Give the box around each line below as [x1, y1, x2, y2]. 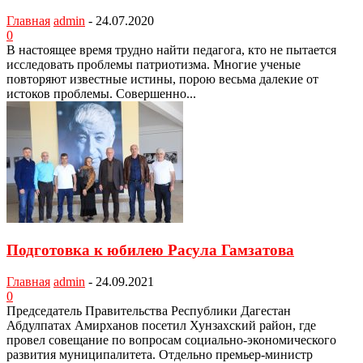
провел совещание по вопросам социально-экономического [6, 332, 336, 347]
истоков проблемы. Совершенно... [6, 87, 196, 101]
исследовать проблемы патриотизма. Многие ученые [6, 58, 301, 72]
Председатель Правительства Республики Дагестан [6, 303, 291, 318]
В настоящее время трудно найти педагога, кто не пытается [6, 43, 336, 58]
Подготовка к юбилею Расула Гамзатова [6, 241, 294, 258]
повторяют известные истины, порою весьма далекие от [6, 72, 318, 87]
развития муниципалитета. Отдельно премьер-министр [6, 347, 313, 361]
